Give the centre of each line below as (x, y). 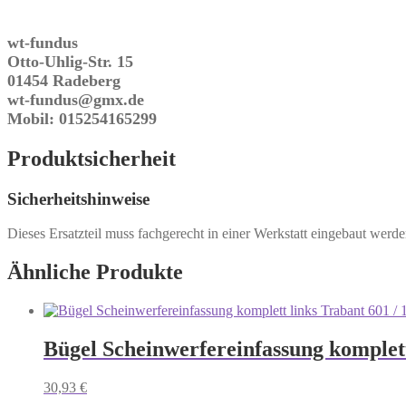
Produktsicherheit (92, 158)
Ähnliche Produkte (95, 272)
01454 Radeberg (64, 80)
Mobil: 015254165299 (82, 118)
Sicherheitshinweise (78, 198)
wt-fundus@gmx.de (76, 99)
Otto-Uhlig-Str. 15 (70, 61)
